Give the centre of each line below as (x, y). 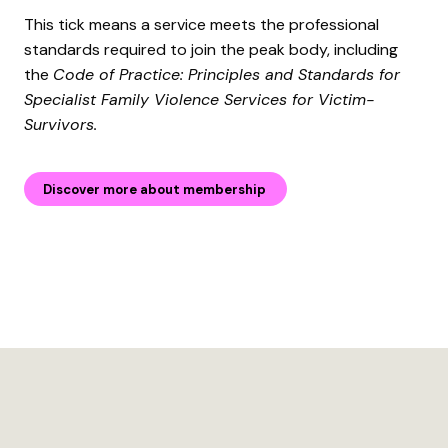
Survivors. (60, 125)
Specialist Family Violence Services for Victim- (199, 100)
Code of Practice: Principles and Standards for (226, 75)
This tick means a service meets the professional (201, 25)
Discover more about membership (154, 190)
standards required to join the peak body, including (211, 50)
